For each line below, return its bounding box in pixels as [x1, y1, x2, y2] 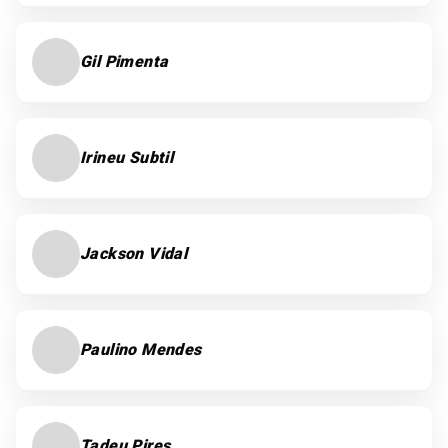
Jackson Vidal [80, 244, 188, 263]
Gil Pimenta [80, 52, 169, 71]
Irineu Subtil [80, 148, 174, 167]
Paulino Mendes [80, 340, 202, 359]
